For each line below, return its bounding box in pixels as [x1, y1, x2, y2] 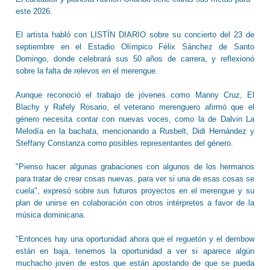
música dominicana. [16, 210, 86, 220]
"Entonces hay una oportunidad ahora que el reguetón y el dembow [16, 234, 254, 243]
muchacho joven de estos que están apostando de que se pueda [16, 258, 254, 268]
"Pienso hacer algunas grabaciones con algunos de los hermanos [16, 162, 254, 172]
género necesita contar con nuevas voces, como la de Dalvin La [16, 114, 254, 124]
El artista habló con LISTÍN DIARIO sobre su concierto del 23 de [16, 30, 254, 40]
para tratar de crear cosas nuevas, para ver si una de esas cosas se [16, 174, 254, 184]
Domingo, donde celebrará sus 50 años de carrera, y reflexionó [16, 54, 254, 64]
